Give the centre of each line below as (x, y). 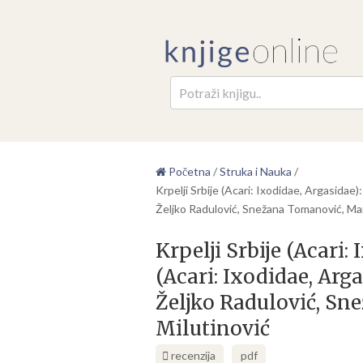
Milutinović (213, 328)
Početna (188, 171)
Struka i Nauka (256, 171)
